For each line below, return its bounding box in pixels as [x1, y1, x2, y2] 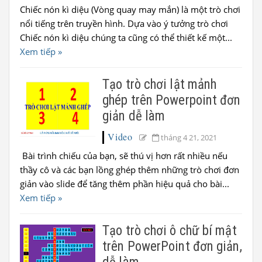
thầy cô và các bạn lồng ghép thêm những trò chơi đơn [20, 164, 239, 175]
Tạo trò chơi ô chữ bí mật [102, 223, 237, 239]
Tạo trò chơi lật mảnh [102, 77, 217, 92]
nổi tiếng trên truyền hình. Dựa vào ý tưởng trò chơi [20, 18, 228, 29]
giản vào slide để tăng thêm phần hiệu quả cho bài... [20, 178, 229, 189]
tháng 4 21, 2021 [161, 132, 218, 143]
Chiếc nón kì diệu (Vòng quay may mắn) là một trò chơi [20, 4, 240, 15]
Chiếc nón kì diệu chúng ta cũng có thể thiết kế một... [20, 32, 232, 43]
